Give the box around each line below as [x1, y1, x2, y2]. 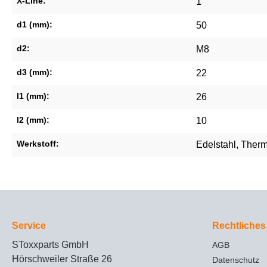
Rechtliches [212, 221, 266, 231]
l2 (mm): [17, 115, 49, 125]
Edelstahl [196, 139, 236, 150]
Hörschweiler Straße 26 [12, 254, 112, 265]
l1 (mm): [17, 91, 49, 101]
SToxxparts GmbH [12, 240, 89, 250]
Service [12, 221, 46, 231]
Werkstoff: [17, 139, 59, 149]
